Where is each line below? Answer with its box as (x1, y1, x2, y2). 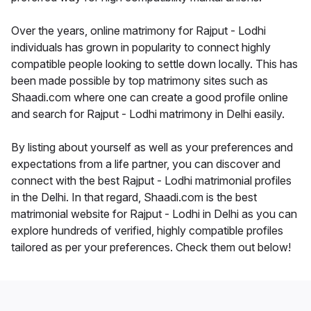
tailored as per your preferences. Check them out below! (11, 239, 291, 254)
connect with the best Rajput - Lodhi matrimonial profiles (11, 173, 292, 187)
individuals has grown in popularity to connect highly (11, 40, 271, 54)
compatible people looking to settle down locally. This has (11, 56, 298, 71)
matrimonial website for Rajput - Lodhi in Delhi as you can (11, 206, 297, 221)
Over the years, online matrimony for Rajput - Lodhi (11, 23, 266, 37)
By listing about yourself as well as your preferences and (11, 140, 293, 154)
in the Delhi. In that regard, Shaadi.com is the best (11, 190, 257, 204)
